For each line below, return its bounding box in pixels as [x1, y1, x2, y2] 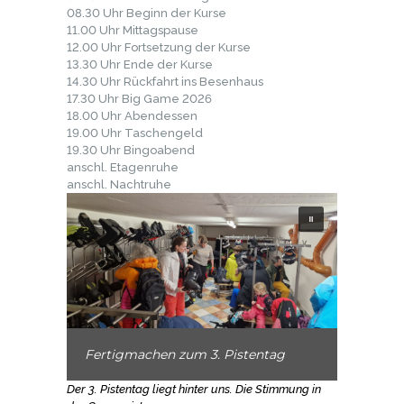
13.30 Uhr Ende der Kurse [67, 58, 213, 72]
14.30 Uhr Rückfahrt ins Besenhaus [67, 75, 263, 89]
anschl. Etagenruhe [67, 161, 179, 175]
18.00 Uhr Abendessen [67, 109, 197, 124]
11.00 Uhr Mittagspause [67, 23, 198, 38]
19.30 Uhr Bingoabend [67, 143, 195, 158]
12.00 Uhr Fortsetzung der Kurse [67, 41, 251, 55]
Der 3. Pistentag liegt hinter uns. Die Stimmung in [67, 382, 321, 397]
